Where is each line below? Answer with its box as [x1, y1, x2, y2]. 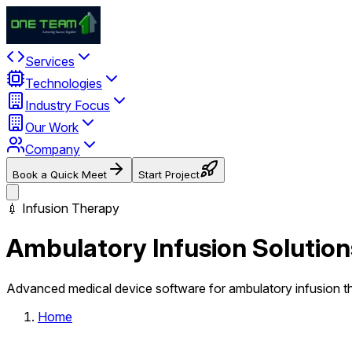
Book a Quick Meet [13, 168, 107, 181]
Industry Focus [25, 97, 110, 113]
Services [25, 53, 75, 69]
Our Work [25, 119, 79, 135]
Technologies [25, 75, 102, 91]
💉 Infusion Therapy [6, 200, 119, 216]
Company [25, 141, 80, 157]
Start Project [138, 168, 200, 181]
